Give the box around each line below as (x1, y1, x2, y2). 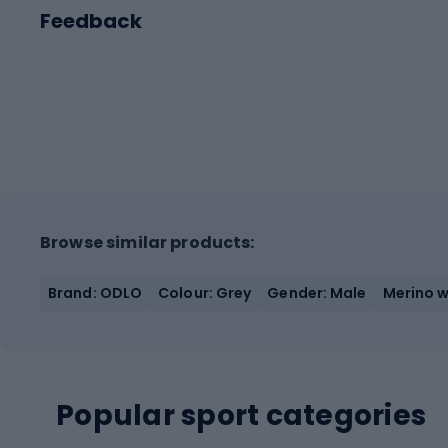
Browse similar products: (40, 230, 255, 254)
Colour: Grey (158, 282, 252, 303)
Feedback (40, 6, 142, 35)
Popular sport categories (56, 395, 426, 435)
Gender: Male (267, 282, 367, 303)
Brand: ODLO (48, 282, 143, 303)
